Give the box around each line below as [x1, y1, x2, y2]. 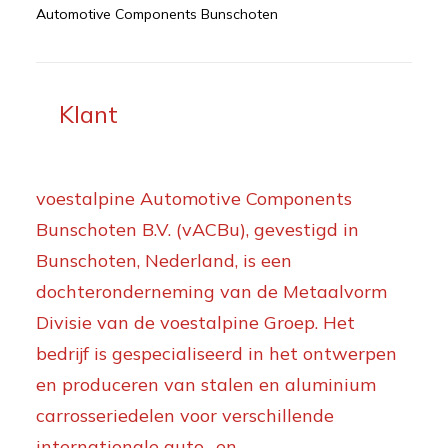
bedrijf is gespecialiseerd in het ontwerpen [36, 342, 397, 365]
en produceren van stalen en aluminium [36, 373, 376, 396]
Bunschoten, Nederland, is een [36, 249, 292, 272]
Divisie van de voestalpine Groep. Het [36, 311, 355, 334]
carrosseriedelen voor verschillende [36, 404, 334, 427]
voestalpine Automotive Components [36, 187, 352, 210]
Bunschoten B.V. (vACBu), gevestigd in [36, 218, 359, 241]
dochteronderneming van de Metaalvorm [36, 280, 387, 303]
